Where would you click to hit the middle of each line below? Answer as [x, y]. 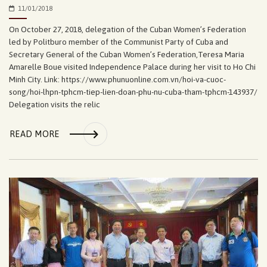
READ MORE [35, 134]
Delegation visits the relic [55, 105]
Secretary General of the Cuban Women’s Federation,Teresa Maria [127, 55]
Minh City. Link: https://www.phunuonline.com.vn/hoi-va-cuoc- [117, 80]
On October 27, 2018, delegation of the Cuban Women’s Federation [128, 30]
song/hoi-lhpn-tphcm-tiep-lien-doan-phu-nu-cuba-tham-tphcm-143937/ [133, 92]
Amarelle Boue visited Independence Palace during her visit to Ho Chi [132, 67]
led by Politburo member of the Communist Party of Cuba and [119, 42]
